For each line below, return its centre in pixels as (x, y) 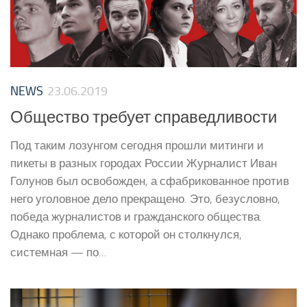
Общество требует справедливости (144, 117)
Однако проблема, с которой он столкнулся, (126, 234)
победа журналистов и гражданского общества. (136, 216)
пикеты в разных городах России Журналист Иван (144, 163)
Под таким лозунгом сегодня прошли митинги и (137, 145)
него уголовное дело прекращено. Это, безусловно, (145, 198)
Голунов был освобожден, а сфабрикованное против (150, 181)
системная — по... (59, 252)
